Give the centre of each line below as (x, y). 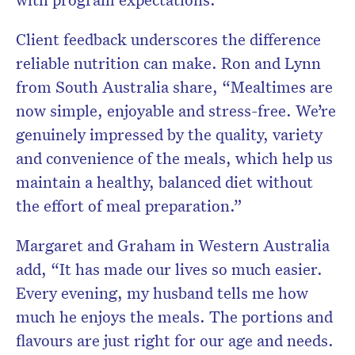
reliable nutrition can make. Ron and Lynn (168, 63)
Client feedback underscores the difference (168, 39)
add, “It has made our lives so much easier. (169, 269)
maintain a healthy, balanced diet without (164, 182)
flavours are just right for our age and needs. (175, 340)
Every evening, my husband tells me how (162, 293)
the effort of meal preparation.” (129, 206)
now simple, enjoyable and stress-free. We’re (176, 111)
